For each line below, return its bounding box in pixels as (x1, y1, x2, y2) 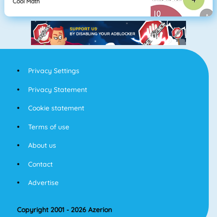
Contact (28, 159, 53, 169)
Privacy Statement (28, 85, 87, 94)
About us (28, 141, 56, 150)
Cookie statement (28, 104, 84, 113)
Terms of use (28, 122, 69, 131)
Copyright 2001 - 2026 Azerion (17, 205, 112, 215)
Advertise (28, 178, 59, 187)
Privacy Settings (28, 66, 79, 76)
